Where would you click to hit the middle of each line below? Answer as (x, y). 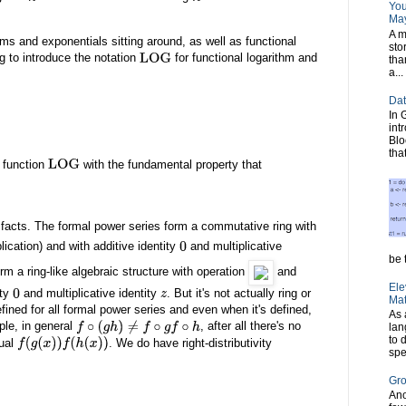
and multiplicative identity (90, 293)
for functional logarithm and (244, 58)
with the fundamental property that (170, 164)
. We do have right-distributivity (191, 343)
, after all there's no (251, 326)
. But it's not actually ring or (239, 293)
